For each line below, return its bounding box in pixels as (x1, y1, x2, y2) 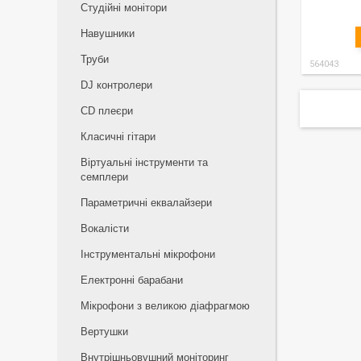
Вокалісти (81, 222, 129, 234)
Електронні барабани (81, 274, 183, 286)
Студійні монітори (81, 2, 167, 14)
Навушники (81, 27, 135, 39)
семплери (81, 171, 128, 183)
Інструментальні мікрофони (81, 248, 215, 260)
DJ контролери (81, 79, 152, 91)
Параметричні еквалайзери (81, 197, 212, 209)
